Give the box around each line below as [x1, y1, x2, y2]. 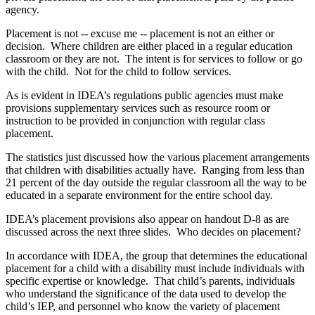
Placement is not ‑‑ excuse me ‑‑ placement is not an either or [6, 27, 274, 39]
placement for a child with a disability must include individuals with [6, 262, 304, 274]
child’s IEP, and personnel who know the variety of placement [6, 300, 280, 312]
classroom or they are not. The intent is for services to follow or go [6, 52, 302, 65]
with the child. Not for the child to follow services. [6, 65, 231, 77]
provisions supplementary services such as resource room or [6, 101, 270, 114]
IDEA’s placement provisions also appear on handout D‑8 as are [6, 212, 289, 225]
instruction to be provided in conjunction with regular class [6, 114, 265, 127]
